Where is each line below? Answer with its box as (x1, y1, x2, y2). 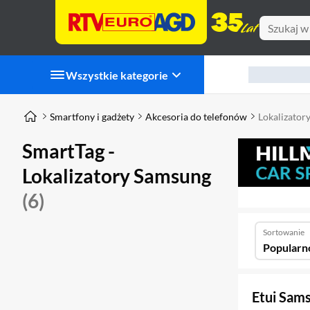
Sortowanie (263, 226, 304, 237)
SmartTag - (22, 139, 115, 163)
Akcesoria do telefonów (145, 110, 247, 122)
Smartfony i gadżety (50, 110, 134, 122)
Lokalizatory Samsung (22, 164, 211, 188)
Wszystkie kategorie (66, 68, 168, 82)
